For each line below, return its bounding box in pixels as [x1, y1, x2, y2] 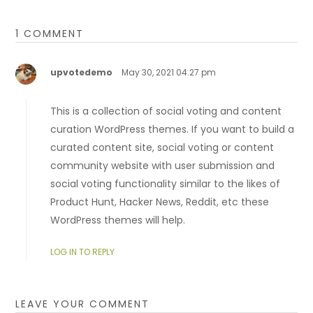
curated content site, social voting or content [50, 140, 275, 155]
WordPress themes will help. [50, 213, 186, 228]
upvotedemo [50, 66, 113, 79]
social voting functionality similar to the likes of [50, 177, 281, 191]
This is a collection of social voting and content [50, 104, 282, 119]
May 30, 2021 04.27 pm [122, 66, 217, 79]
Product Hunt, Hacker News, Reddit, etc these [50, 195, 270, 210]
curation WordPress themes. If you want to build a [50, 122, 295, 137]
